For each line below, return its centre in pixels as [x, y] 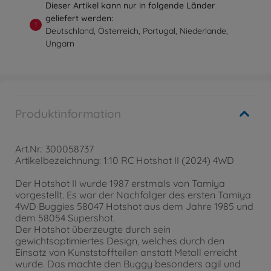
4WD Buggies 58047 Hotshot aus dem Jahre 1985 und [134, 207]
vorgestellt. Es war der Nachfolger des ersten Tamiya [133, 195]
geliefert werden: [80, 18]
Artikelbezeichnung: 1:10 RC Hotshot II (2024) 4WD [125, 161]
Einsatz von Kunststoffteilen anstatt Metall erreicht [126, 253]
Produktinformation [68, 114]
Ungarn [60, 44]
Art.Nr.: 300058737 [54, 149]
